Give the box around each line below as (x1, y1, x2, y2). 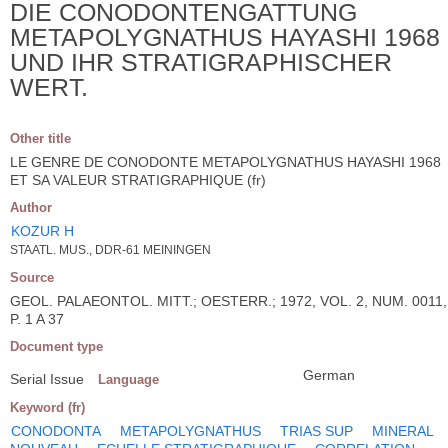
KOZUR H (11, 222, 74, 239)
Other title (10, 130, 71, 146)
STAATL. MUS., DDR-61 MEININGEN (10, 242, 211, 257)
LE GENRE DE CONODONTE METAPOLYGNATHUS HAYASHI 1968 (10, 153, 441, 170)
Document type (10, 338, 103, 354)
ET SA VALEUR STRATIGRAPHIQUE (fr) (10, 171, 266, 188)
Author (10, 199, 52, 215)
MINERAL (372, 422, 433, 439)
